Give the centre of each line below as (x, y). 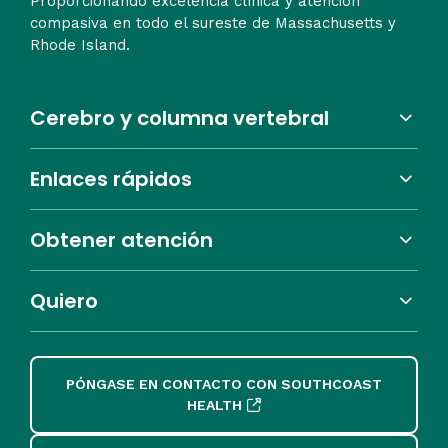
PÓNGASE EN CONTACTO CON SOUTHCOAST (224, 383)
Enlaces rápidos (111, 178)
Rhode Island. (80, 44)
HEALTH (214, 404)
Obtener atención (121, 239)
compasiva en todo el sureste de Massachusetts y (213, 22)
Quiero (64, 300)
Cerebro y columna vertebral (179, 117)
